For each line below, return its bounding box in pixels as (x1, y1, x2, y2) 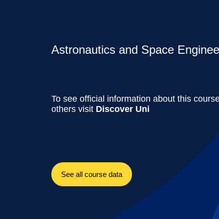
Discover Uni (96, 104, 150, 114)
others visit (51, 104, 96, 114)
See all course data (61, 170, 123, 178)
